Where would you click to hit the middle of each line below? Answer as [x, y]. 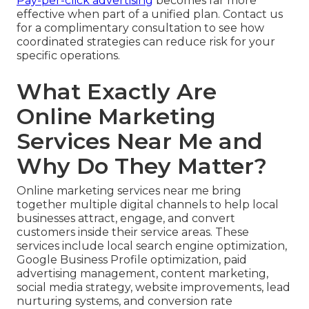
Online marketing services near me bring [129, 191]
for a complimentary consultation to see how [140, 28]
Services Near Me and [140, 141]
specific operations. [68, 56]
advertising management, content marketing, [142, 274]
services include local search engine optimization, [152, 246]
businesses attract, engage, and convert [126, 219]
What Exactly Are [117, 92]
